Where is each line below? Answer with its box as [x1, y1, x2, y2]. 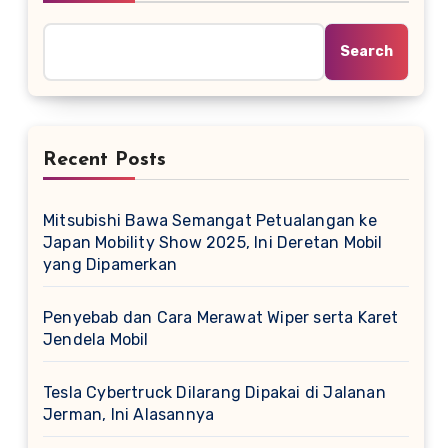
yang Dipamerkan [43, 255, 177, 274]
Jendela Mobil [43, 330, 149, 349]
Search [340, 43, 393, 60]
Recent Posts [43, 150, 166, 170]
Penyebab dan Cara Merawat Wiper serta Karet [43, 308, 399, 327]
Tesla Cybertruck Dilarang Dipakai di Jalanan [43, 383, 386, 402]
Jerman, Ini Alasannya [43, 405, 215, 424]
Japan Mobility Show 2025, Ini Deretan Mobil [43, 233, 383, 252]
